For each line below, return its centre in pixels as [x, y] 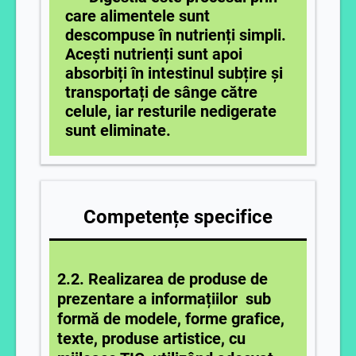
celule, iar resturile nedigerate [171, 111]
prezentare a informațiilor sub [164, 299]
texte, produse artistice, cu [151, 339]
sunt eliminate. [118, 130]
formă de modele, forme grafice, [171, 319]
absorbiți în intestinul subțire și [174, 73]
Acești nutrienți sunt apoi [154, 54]
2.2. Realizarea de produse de [163, 279]
